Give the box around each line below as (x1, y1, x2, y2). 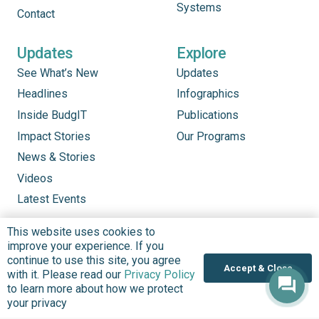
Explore (177, 43, 226, 62)
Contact (17, 6, 55, 21)
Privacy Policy (124, 268, 195, 281)
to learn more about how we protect (7, 282, 183, 296)
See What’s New (17, 66, 98, 80)
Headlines (17, 87, 68, 101)
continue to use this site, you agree (7, 253, 181, 267)
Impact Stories (17, 129, 90, 143)
